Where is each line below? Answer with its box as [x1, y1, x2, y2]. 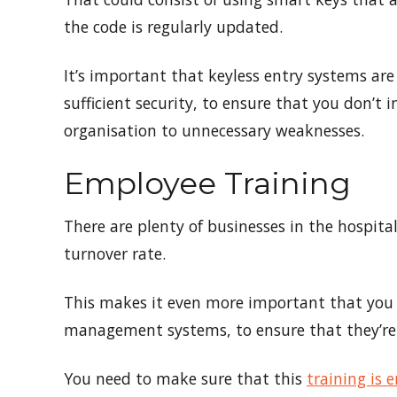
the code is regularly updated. [64, 16, 287, 38]
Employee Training [64, 165, 351, 203]
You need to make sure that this [64, 368, 307, 390]
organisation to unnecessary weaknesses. [64, 120, 369, 142]
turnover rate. [64, 243, 170, 265]
